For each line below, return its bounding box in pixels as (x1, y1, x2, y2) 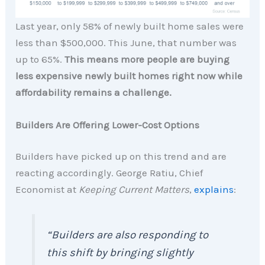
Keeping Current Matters (79, 183, 190, 196)
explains (194, 183, 234, 196)
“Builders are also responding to (47, 228, 209, 242)
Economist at (15, 183, 79, 196)
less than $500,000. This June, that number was (15, 36, 237, 49)
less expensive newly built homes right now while (15, 69, 243, 82)
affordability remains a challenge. (15, 86, 174, 98)
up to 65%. (15, 53, 65, 65)
